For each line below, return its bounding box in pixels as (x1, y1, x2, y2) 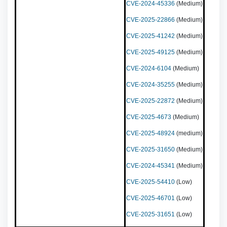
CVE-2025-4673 (126, 113, 171, 121)
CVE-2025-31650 (126, 146, 175, 153)
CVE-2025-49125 (126, 49, 175, 56)
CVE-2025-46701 (126, 195, 175, 202)
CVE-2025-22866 (126, 16, 175, 23)
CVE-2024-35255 (126, 81, 175, 88)
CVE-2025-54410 (126, 178, 175, 185)
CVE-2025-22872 (126, 97, 175, 104)
